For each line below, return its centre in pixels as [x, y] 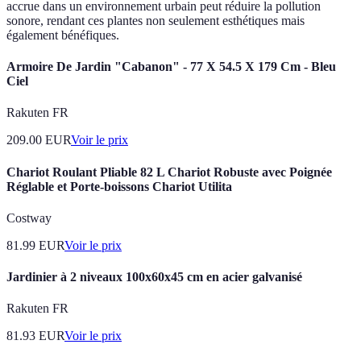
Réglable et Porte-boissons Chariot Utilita [119, 186]
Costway [29, 218]
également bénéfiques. [63, 35]
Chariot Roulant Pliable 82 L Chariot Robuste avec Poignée [169, 172]
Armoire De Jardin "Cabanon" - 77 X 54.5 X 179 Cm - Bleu [171, 67]
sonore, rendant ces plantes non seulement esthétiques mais [156, 20]
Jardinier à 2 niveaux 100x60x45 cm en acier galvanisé [154, 277]
